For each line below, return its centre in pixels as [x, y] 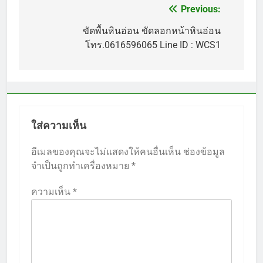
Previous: [201, 9]
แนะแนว [56, 12]
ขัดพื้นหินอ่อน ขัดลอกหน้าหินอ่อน [152, 31]
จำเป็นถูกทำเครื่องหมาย [81, 166]
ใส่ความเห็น [59, 125]
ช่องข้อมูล [204, 151]
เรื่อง [44, 33]
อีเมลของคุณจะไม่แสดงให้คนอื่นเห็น [106, 151]
